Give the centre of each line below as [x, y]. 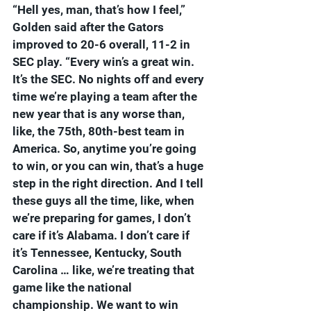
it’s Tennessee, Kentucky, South [99, 253]
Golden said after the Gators [90, 27]
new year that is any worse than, [100, 114]
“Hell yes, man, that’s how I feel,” [100, 10]
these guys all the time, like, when [105, 201]
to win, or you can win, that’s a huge [109, 166]
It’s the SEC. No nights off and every [110, 79]
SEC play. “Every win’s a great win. [105, 62]
